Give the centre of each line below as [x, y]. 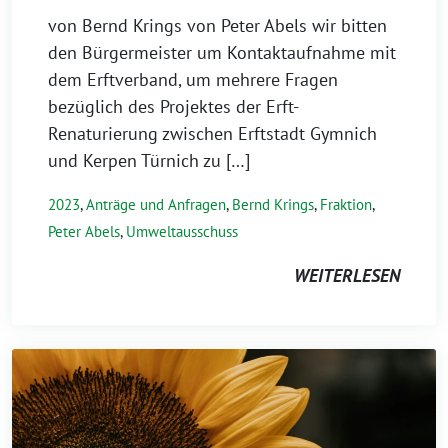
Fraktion [346, 205]
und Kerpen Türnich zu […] [149, 161]
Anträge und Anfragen [156, 205]
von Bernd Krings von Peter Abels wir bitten [217, 26]
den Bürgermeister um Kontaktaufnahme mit [222, 53]
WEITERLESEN [347, 276]
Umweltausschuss [182, 232]
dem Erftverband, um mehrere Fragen [193, 80]
